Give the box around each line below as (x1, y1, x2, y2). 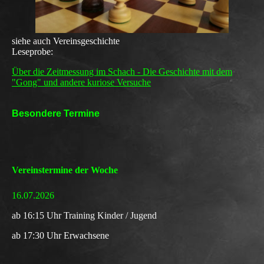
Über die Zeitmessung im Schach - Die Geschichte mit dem (12, 67, 232, 77)
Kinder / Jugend (95, 210, 157, 221)
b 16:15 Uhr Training (16, 210, 95, 221)
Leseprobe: (12, 47, 53, 57)
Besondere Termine (12, 108, 100, 119)
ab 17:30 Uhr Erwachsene (12, 230, 109, 241)
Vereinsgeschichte (51, 36, 120, 47)
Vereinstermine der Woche (12, 165, 118, 176)
